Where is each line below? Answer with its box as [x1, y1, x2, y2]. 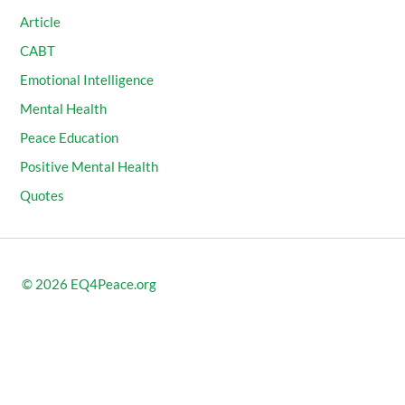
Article [20, 14, 61, 31]
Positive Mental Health [20, 158, 159, 174]
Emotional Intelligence [20, 71, 155, 88]
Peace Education [20, 129, 119, 146]
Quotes [20, 187, 65, 203]
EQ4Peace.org [71, 277, 156, 293]
